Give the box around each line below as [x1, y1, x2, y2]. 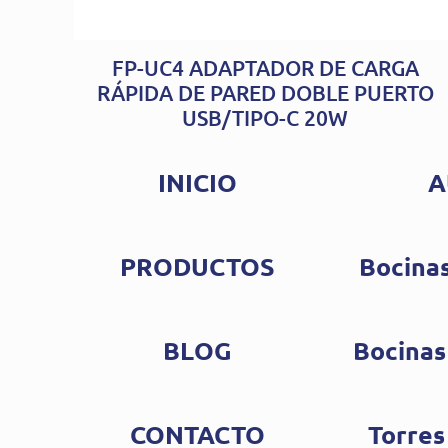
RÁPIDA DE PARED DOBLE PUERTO [96, 79, 434, 107]
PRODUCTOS [120, 250, 276, 283]
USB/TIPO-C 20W [182, 104, 349, 132]
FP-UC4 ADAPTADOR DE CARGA [111, 54, 419, 82]
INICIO [158, 166, 238, 199]
